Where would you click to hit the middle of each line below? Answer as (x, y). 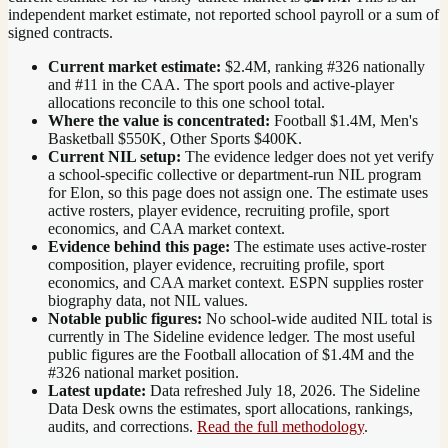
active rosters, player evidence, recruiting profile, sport (218, 210)
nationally (392, 66)
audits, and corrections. (122, 426)
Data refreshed (196, 390)
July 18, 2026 (289, 390)
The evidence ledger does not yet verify (309, 156)
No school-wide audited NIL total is (319, 318)
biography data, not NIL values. (148, 300)
